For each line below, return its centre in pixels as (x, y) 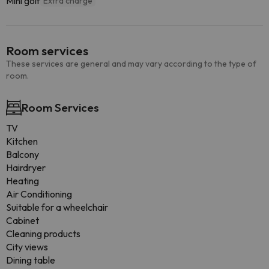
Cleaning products (43, 234)
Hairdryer (26, 168)
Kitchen (22, 141)
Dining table (31, 260)
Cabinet (23, 220)
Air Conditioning (39, 194)
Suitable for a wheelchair (57, 207)
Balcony (23, 154)
